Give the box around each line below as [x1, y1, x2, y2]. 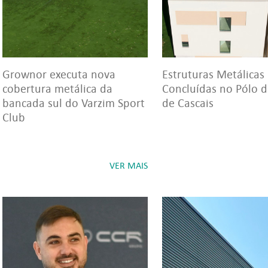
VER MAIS [109, 160, 148, 171]
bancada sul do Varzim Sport [2, 96, 145, 110]
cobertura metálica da [2, 81, 112, 96]
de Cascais [162, 96, 214, 110]
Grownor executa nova [2, 67, 115, 81]
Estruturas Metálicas [162, 67, 264, 81]
